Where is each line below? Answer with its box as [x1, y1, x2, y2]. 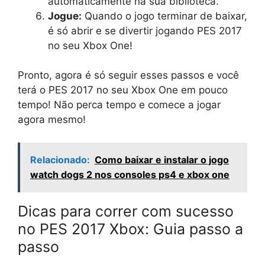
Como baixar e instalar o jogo [95, 153, 229, 166]
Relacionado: [30, 153, 90, 166]
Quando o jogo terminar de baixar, [82, 9, 247, 22]
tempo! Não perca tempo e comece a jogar [18, 99, 221, 111]
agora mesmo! [18, 114, 86, 126]
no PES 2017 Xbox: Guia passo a [18, 219, 243, 238]
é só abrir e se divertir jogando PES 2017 [48, 24, 242, 37]
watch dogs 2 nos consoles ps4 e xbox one [30, 168, 230, 180]
